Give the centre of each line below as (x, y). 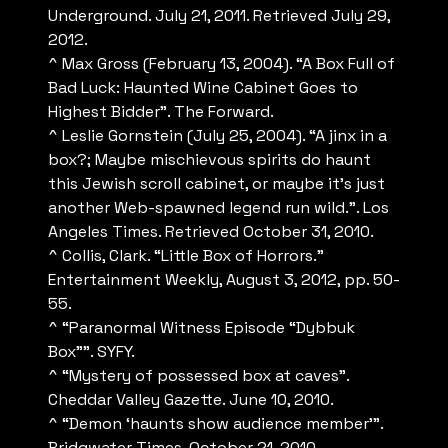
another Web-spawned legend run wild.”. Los (218, 208)
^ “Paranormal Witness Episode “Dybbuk (201, 328)
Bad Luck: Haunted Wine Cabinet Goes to (203, 88)
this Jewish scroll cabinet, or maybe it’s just (216, 184)
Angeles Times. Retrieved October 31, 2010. (211, 232)
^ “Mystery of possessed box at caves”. (198, 376)
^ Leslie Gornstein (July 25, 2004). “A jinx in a (217, 136)
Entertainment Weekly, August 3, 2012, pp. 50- (224, 280)
